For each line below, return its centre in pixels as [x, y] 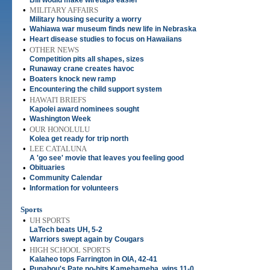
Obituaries [47, 168]
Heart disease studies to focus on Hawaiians [106, 39]
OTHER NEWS [54, 50]
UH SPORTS [50, 220]
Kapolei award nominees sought [84, 109]
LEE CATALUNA [58, 149]
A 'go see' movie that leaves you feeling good [107, 158]
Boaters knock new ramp [73, 79]
